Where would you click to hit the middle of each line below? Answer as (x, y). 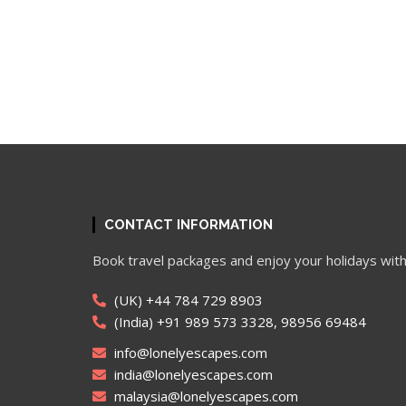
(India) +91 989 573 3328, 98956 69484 (238, 322)
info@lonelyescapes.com (189, 353)
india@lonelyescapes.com (192, 374)
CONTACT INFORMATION (188, 225)
